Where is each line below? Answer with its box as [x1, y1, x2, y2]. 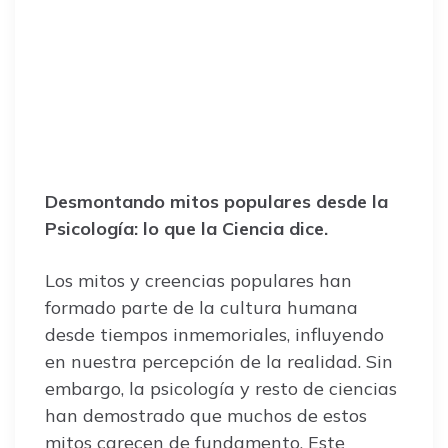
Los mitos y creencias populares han [45, 268, 352, 292]
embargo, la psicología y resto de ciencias [45, 376, 397, 400]
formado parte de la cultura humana [45, 295, 358, 319]
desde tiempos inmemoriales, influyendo [45, 322, 384, 346]
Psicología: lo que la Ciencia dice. [45, 216, 328, 240]
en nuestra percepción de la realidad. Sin [45, 349, 393, 373]
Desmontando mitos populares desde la [45, 189, 388, 213]
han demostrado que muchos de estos [45, 403, 367, 427]
